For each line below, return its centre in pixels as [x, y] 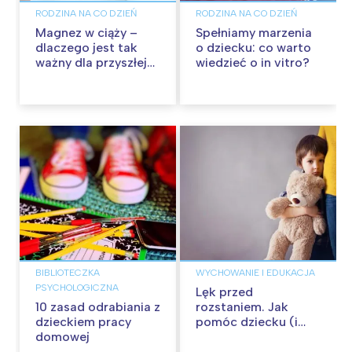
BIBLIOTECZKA [68, 272]
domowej [62, 336]
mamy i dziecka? [84, 78]
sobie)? [218, 336]
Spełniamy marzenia [254, 33]
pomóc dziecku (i [247, 321]
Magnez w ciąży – [86, 33]
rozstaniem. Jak [242, 306]
